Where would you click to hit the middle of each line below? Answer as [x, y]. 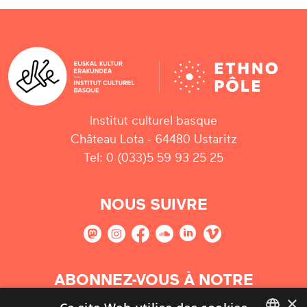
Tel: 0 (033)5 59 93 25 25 [153, 157]
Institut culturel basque [153, 120]
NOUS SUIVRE [153, 204]
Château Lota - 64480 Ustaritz [153, 139]
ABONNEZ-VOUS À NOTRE [153, 280]
